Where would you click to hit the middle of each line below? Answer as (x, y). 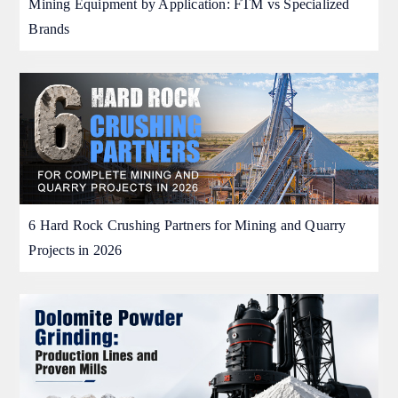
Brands (49, 29)
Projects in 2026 (76, 251)
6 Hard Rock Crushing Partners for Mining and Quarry (187, 226)
